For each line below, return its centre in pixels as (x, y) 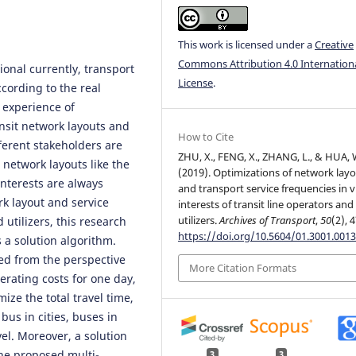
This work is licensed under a (247, 44)
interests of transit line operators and (266, 205)
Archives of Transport (268, 221)
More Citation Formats (243, 268)
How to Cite (206, 137)
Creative (335, 44)
